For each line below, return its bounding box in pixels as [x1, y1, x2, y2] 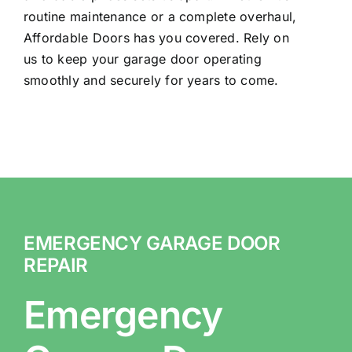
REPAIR [23, 254, 88, 277]
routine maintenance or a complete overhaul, [23, 9, 297, 24]
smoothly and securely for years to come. [23, 72, 279, 88]
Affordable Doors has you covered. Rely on [23, 30, 289, 46]
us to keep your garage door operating [23, 51, 262, 67]
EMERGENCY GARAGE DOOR [23, 232, 280, 255]
